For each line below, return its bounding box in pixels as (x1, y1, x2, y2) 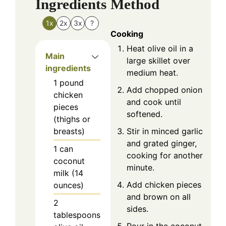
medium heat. (127, 68, 178, 78)
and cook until (127, 97, 181, 107)
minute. (127, 162, 154, 173)
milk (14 (53, 168, 83, 179)
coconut (53, 156, 85, 166)
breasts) (53, 126, 85, 137)
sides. (127, 204, 148, 214)
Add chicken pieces (127, 180, 201, 190)
